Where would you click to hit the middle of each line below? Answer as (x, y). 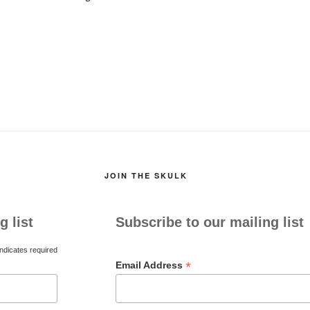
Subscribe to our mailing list (209, 222)
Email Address (150, 265)
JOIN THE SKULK (146, 175)
